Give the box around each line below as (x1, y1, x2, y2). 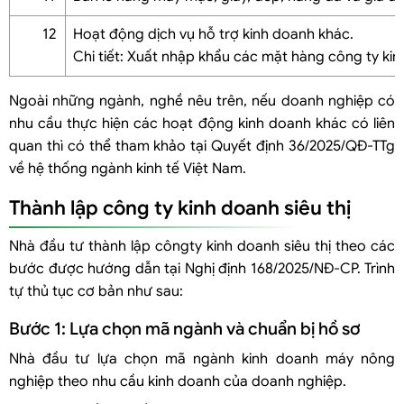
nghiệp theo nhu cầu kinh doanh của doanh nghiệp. (9, 372, 346, 390)
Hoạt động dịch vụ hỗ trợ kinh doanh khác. (73, 24, 353, 43)
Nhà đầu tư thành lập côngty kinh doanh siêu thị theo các (9, 236, 395, 255)
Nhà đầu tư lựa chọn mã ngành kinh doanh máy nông (9, 349, 395, 368)
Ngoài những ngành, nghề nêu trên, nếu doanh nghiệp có (9, 91, 395, 110)
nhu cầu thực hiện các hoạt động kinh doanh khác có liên (9, 114, 395, 133)
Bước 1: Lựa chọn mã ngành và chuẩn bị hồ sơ (9, 317, 360, 339)
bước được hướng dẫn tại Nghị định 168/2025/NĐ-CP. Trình (9, 259, 395, 278)
